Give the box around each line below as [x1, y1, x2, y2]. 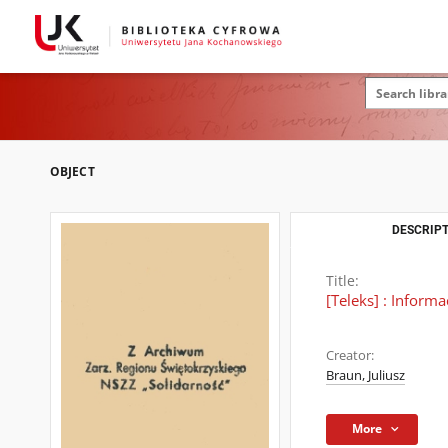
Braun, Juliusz [326, 367, 405, 384]
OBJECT [50, 163, 95, 180]
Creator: [326, 347, 374, 364]
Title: [326, 271, 359, 290]
